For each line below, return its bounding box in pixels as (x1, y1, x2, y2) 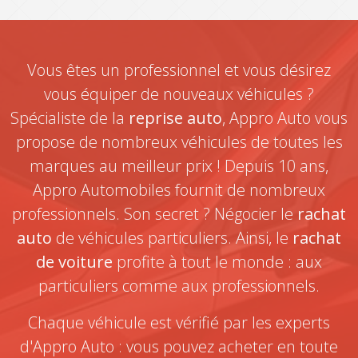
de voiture (36, 250, 113, 272)
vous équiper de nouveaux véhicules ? (44, 82, 314, 105)
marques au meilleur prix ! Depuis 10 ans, (30, 154, 328, 177)
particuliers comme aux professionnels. (38, 274, 320, 296)
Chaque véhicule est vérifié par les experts (28, 311, 330, 333)
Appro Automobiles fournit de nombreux (33, 178, 325, 201)
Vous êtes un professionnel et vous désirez (27, 58, 331, 81)
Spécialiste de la (10, 106, 129, 129)
